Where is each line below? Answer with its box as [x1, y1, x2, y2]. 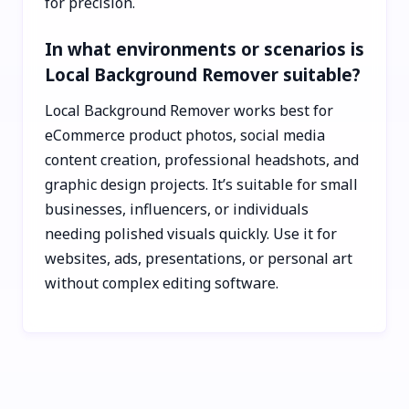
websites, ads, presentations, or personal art [45, 247, 352, 268]
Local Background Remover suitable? [45, 62, 361, 86]
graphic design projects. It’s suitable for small [45, 173, 358, 194]
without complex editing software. [45, 272, 278, 293]
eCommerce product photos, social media [45, 124, 325, 145]
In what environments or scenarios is [45, 37, 364, 60]
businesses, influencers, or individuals [45, 198, 309, 219]
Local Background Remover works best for [45, 100, 333, 121]
